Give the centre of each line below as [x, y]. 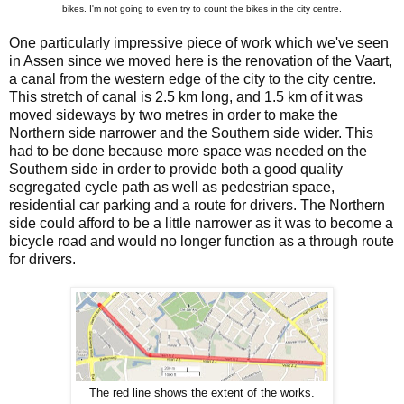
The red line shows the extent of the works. [202, 393]
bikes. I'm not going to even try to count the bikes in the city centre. [202, 8]
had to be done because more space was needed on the [188, 151]
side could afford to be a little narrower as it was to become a [201, 223]
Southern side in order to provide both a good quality [176, 169]
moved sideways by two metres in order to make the [174, 115]
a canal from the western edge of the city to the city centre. [193, 78]
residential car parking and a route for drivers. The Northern [197, 205]
